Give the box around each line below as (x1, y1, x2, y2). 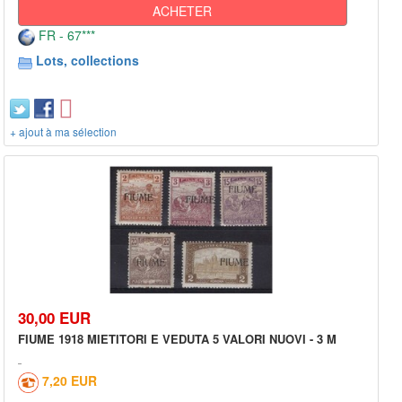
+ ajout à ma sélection (10, 124, 117, 140)
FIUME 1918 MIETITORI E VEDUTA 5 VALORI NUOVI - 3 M (18, 329, 336, 347)
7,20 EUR (42, 371, 97, 389)
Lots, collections (36, 51, 139, 70)
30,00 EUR (18, 306, 91, 328)
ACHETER (153, 2, 213, 21)
